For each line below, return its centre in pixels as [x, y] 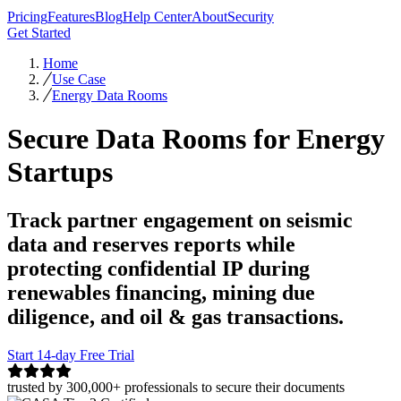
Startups [60, 172]
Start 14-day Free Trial [71, 354]
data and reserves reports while [151, 244]
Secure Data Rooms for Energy [196, 139]
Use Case [79, 79]
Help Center [157, 17]
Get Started [39, 33]
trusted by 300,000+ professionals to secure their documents [176, 387]
